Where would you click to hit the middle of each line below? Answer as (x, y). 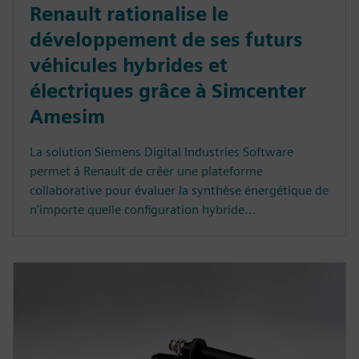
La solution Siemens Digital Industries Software (161, 152)
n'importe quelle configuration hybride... (143, 210)
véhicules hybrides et (129, 66)
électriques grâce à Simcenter (168, 91)
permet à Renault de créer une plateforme (146, 171)
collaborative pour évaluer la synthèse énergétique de (179, 191)
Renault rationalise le (129, 14)
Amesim (67, 117)
